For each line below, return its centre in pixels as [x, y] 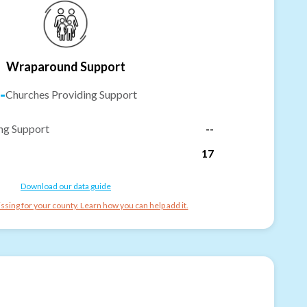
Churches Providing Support [71, 94]
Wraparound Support [66, 66]
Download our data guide [66, 186]
